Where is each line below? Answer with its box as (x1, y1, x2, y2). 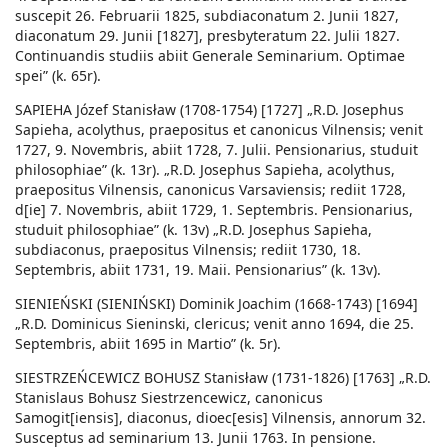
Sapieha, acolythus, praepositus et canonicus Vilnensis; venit (15, 120, 423, 140)
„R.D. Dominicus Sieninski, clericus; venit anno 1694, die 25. (15, 314, 414, 334)
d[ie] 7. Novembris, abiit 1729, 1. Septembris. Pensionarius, (15, 200, 413, 220)
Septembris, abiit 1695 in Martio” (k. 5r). (15, 334, 281, 354)
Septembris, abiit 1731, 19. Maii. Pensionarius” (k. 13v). (15, 260, 381, 280)
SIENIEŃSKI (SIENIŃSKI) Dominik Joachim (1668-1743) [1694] (15, 294, 418, 314)
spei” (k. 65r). (15, 66, 101, 86)
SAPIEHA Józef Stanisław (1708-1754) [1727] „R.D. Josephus (15, 100, 404, 120)
